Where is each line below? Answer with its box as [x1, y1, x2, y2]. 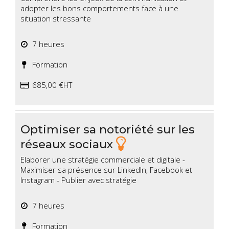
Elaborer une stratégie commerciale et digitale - [20, 154, 185, 165]
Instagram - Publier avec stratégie [20, 175, 136, 186]
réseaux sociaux [20, 136, 116, 151]
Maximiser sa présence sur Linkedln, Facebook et [20, 165, 192, 175]
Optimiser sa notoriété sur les [20, 122, 195, 137]
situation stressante [20, 13, 91, 24]
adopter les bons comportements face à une [20, 3, 178, 14]
